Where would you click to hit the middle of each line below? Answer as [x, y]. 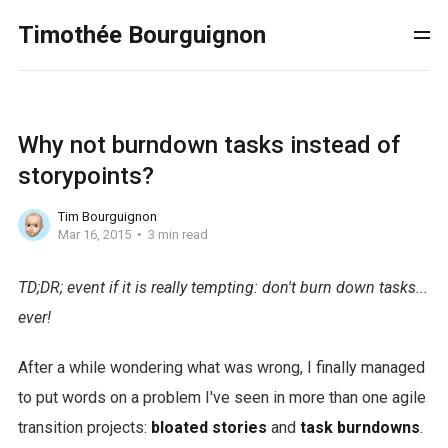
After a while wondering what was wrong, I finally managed [221, 367]
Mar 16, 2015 [94, 234]
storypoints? [85, 176]
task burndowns [359, 427]
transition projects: [84, 427]
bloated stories [208, 427]
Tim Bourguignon [107, 216]
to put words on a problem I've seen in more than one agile [221, 397]
